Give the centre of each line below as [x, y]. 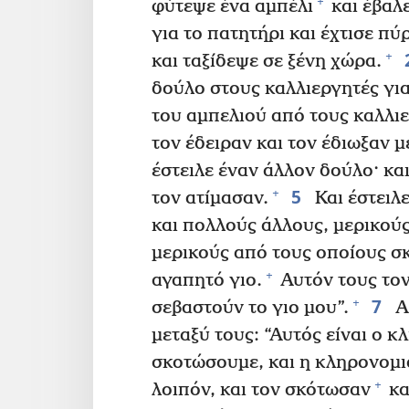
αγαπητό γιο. [207, 280]
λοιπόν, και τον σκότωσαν [261, 390]
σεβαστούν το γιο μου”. [250, 308]
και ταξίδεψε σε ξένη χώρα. [267, 61]
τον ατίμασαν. [210, 198]
